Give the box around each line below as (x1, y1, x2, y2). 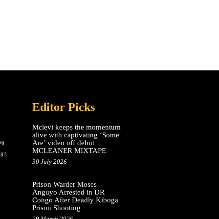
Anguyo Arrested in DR (32, 188, 105, 197)
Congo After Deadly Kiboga (32, 196, 118, 204)
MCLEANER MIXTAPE (32, 147, 106, 155)
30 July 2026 (32, 158, 67, 166)
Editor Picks (32, 101, 95, 114)
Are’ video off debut (32, 139, 94, 147)
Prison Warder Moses (32, 180, 97, 189)
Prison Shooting (32, 204, 81, 212)
